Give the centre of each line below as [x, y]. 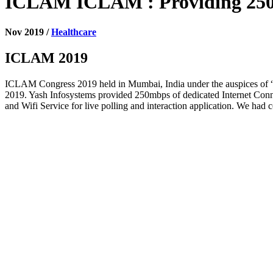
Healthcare [74, 32]
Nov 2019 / [28, 32]
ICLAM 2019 [46, 58]
